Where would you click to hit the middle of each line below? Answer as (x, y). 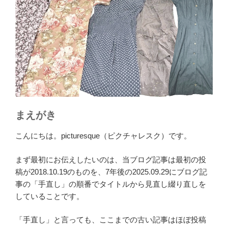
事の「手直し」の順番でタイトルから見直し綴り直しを (111, 184)
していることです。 (50, 196)
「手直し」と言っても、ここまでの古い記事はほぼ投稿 (111, 220)
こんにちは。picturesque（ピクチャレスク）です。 (103, 136)
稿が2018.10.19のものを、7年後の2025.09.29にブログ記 (111, 172)
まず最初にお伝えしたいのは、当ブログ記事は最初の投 (111, 159)
